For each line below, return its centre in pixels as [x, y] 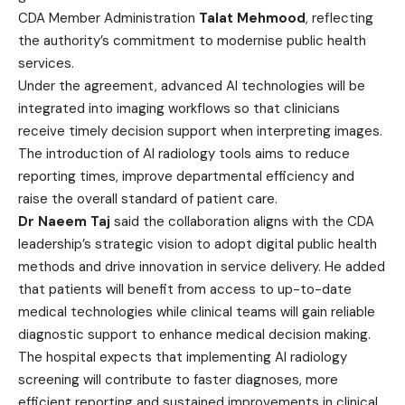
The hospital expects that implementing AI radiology [183, 357]
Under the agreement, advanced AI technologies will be [192, 86]
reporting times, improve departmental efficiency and [186, 176]
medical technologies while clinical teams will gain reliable [197, 312]
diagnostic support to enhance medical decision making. [194, 334]
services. [46, 63]
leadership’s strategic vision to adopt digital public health [198, 244]
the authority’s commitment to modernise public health [192, 41]
